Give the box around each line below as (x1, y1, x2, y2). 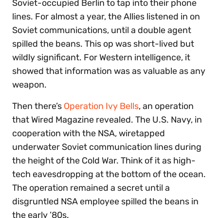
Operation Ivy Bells (64, 101, 139, 112)
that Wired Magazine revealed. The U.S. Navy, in (12, 114, 202, 126)
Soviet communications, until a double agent (12, 25, 191, 36)
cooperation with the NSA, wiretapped (12, 128, 165, 139)
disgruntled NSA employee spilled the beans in (12, 196, 199, 207)
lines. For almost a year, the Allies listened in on (12, 11, 200, 22)
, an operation (139, 101, 194, 112)
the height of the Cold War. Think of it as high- (12, 155, 196, 166)
